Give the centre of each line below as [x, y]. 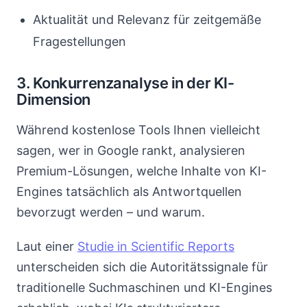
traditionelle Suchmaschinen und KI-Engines [144, 287]
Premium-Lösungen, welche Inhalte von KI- [142, 171]
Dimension [54, 99]
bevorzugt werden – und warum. [111, 212]
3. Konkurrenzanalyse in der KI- [125, 83]
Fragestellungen [79, 41]
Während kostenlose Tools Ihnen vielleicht [138, 130]
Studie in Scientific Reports [156, 246]
